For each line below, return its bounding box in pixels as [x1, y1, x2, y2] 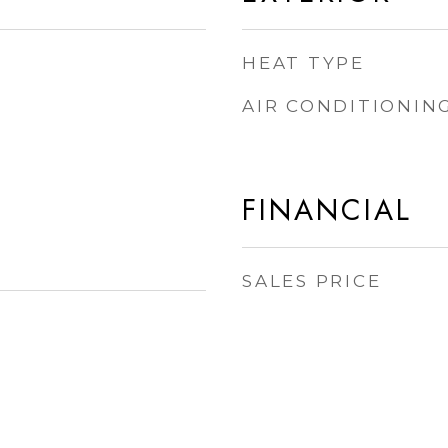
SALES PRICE [242, 271, 382, 291]
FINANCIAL [242, 189, 412, 231]
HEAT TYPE [242, 53, 365, 73]
